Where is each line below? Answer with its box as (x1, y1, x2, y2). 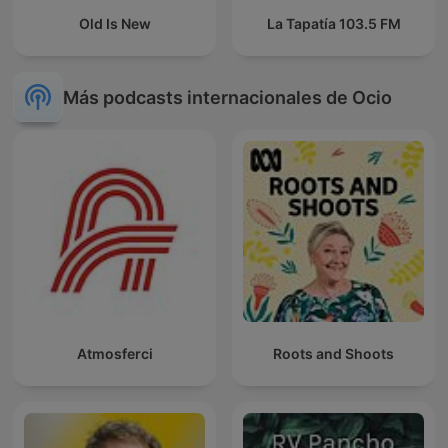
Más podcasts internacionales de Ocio (63, 86, 392, 108)
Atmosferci (76, 345, 153, 363)
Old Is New (78, 15, 151, 33)
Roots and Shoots (273, 345, 394, 363)
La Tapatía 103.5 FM (266, 15, 401, 33)
